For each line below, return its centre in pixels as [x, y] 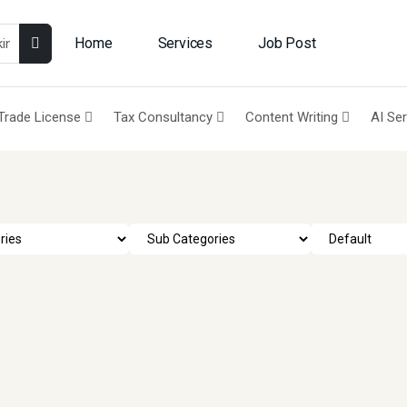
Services [185, 43]
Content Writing [293, 117]
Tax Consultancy [165, 117]
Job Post [287, 43]
